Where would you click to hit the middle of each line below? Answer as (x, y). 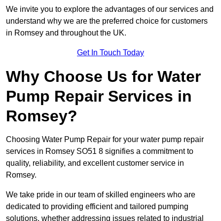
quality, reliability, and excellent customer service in (95, 163)
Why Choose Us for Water (103, 77)
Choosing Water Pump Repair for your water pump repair (105, 140)
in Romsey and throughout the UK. (66, 33)
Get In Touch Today (110, 53)
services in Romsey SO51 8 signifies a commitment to (100, 151)
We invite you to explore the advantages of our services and (110, 9)
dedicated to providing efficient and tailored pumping (97, 207)
